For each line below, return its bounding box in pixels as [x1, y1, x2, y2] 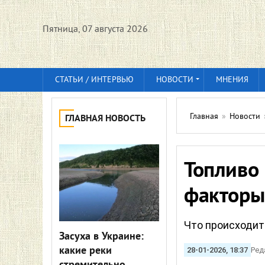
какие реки [59, 244, 112, 258]
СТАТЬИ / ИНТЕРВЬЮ [55, 75, 134, 85]
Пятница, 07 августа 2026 [43, 24, 148, 35]
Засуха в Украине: [59, 230, 144, 244]
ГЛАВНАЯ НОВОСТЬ [65, 113, 146, 125]
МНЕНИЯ [216, 75, 248, 85]
